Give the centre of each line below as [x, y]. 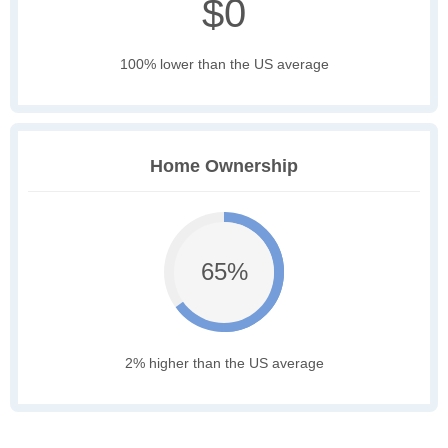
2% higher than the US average [224, 363]
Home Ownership [224, 166]
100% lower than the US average [224, 64]
